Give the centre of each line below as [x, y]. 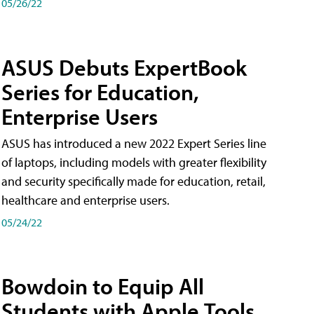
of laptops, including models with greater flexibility [134, 162]
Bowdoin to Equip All [103, 286]
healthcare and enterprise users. [86, 200]
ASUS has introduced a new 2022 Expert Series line [134, 143]
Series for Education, [100, 91]
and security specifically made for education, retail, [134, 181]
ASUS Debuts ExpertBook [124, 67]
